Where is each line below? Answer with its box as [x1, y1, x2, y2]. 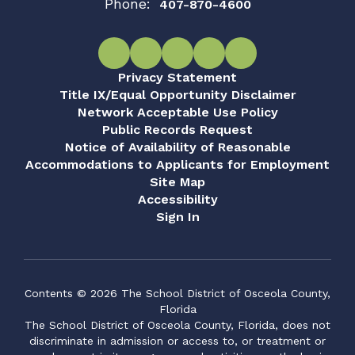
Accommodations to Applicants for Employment [25, 157, 330, 172]
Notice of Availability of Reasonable [64, 139, 291, 155]
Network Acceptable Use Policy [77, 105, 278, 120]
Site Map [150, 174, 205, 189]
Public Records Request [102, 122, 253, 137]
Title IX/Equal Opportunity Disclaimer [59, 87, 296, 102]
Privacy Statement [118, 70, 237, 85]
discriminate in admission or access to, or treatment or [29, 334, 326, 347]
